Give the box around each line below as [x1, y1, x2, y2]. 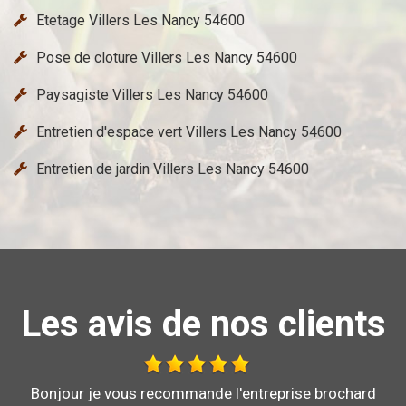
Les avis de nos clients [20, 303, 386, 346]
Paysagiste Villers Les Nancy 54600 [36, 86, 268, 104]
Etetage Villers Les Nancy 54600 [36, 12, 245, 30]
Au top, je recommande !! [118, 384, 288, 403]
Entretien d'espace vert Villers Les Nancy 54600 [36, 123, 342, 141]
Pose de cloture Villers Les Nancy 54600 [36, 49, 297, 67]
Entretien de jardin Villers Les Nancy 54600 [36, 160, 309, 179]
